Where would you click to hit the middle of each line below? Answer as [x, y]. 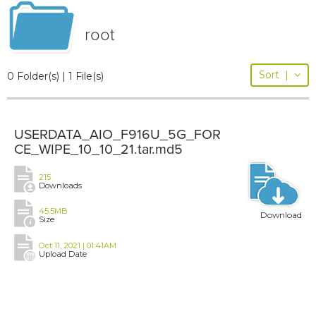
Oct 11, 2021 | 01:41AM [78, 245]
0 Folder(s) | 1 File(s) [55, 76]
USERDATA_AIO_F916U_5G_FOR [117, 134]
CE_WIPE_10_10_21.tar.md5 [98, 149]
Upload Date [63, 254]
